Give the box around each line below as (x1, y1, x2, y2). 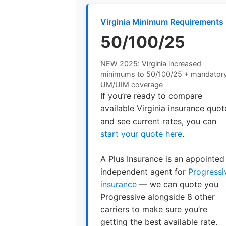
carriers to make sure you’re (100, 204, 208, 215)
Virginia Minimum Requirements (100, 16, 224, 27)
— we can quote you (137, 179, 219, 190)
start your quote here (100, 128, 183, 139)
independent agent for (100, 166, 189, 177)
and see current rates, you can (100, 116, 217, 126)
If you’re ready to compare (100, 90, 203, 101)
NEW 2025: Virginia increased (100, 59, 202, 68)
